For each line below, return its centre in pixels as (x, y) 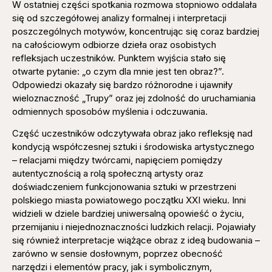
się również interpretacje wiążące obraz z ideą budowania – (136, 240)
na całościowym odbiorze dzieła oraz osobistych (114, 44)
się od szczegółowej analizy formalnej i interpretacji (119, 18)
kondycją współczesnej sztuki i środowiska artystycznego (133, 147)
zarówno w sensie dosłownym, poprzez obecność (117, 254)
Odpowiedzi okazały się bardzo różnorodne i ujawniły (122, 84)
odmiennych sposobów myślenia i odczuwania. (110, 111)
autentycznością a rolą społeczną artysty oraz (108, 174)
